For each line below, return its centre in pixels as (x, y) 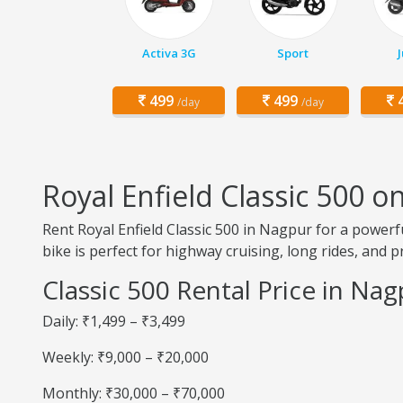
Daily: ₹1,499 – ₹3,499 (114, 321)
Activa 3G (169, 53)
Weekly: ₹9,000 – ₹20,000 (125, 357)
